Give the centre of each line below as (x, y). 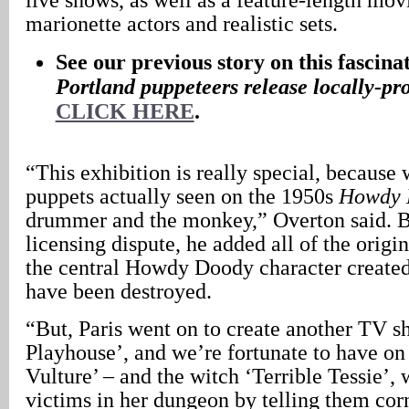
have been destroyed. (119, 291)
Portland (95, 86)
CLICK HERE (125, 111)
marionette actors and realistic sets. (182, 23)
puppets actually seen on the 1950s (182, 196)
